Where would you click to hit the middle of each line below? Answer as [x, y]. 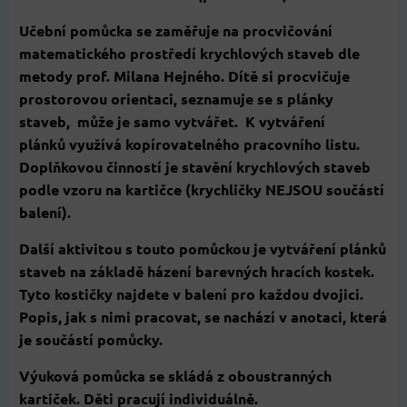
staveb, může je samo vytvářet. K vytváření [172, 122]
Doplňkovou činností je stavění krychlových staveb [195, 167]
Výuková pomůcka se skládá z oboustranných [175, 376]
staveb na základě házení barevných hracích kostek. [197, 272]
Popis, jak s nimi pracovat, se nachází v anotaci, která [203, 317]
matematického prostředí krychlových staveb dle [189, 54]
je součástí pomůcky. [91, 340]
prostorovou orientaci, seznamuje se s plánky [176, 99]
